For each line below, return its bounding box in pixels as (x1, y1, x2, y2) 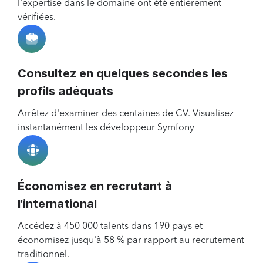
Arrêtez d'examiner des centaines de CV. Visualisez (18, 109, 234, 119)
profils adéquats (18, 84, 113, 99)
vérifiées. (18, 13, 56, 23)
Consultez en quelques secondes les (18, 66, 228, 81)
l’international (18, 197, 97, 211)
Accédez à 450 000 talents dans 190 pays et (18, 222, 203, 232)
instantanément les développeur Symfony (18, 123, 194, 133)
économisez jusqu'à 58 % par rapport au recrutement (18, 236, 244, 246)
